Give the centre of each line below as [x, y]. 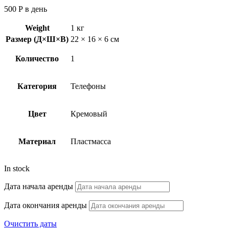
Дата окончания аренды [45, 205]
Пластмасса [91, 141]
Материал [37, 141]
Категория [37, 86]
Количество [37, 58]
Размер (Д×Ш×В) [37, 39]
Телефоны [88, 86]
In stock [17, 168]
